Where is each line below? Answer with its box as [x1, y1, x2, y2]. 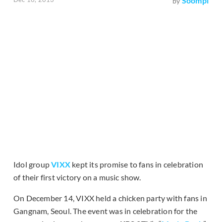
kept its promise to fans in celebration [70, 160, 204, 169]
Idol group [13, 160, 52, 169]
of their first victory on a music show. [13, 172, 141, 182]
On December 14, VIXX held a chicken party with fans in [13, 193, 207, 203]
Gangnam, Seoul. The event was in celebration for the [13, 206, 198, 216]
